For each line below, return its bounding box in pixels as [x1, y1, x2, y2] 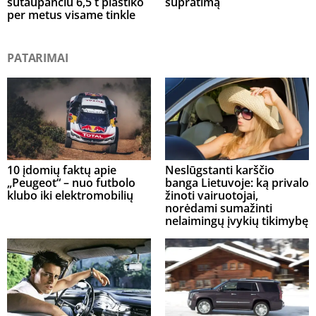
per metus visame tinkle [7, 7, 135, 23]
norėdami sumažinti [165, 200, 272, 216]
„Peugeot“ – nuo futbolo [7, 174, 135, 190]
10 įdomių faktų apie [7, 162, 116, 178]
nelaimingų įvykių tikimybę [165, 212, 308, 229]
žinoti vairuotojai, [165, 187, 258, 203]
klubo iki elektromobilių [7, 187, 133, 203]
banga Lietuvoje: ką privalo [165, 174, 309, 190]
